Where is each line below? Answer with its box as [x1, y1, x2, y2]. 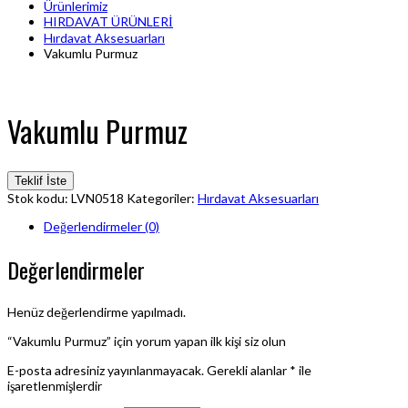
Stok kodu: [7, 190, 71, 207]
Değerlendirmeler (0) [44, 219, 159, 235]
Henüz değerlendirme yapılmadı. [7, 303, 186, 320]
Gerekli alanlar [207, 362, 290, 378]
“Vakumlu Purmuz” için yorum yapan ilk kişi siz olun [7, 332, 286, 349]
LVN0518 [71, 190, 124, 207]
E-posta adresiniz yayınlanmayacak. [7, 362, 204, 378]
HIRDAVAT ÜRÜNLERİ [44, 14, 173, 30]
